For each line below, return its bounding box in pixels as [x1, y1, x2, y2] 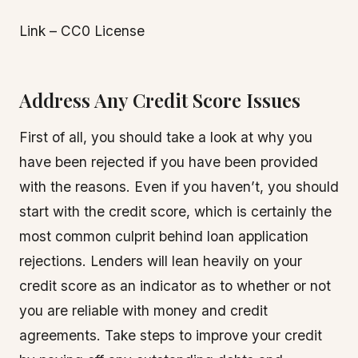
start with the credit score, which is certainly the [19, 203, 332, 220]
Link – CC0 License [19, 22, 145, 39]
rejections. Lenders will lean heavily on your [19, 253, 302, 269]
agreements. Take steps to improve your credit [19, 327, 322, 344]
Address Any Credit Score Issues [19, 87, 300, 113]
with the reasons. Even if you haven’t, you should [19, 178, 339, 195]
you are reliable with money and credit [19, 302, 268, 319]
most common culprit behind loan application [19, 228, 308, 245]
